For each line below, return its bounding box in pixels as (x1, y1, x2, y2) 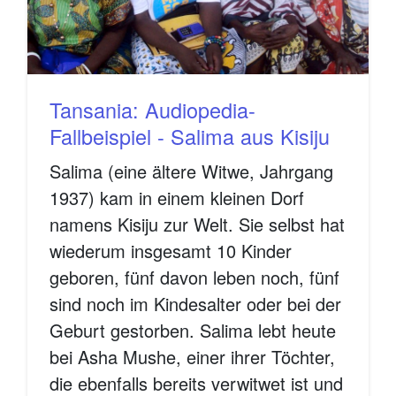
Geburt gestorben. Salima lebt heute (49, 317, 336, 344)
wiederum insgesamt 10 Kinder (49, 238, 292, 264)
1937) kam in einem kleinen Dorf (49, 185, 304, 211)
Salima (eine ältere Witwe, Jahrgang (49, 158, 333, 185)
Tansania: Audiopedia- (49, 95, 255, 126)
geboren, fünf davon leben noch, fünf (49, 264, 339, 291)
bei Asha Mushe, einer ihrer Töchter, (49, 344, 335, 370)
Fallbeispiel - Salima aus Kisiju (49, 121, 330, 152)
